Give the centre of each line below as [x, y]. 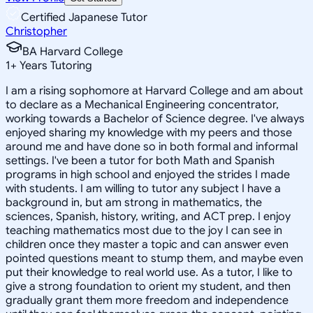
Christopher [36, 31]
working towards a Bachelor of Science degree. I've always [155, 118]
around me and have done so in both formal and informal [152, 146]
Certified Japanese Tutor [84, 17]
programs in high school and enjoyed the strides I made [148, 174]
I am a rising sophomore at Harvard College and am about [154, 90]
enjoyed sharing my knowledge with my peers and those [149, 132]
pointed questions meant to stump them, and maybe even [154, 258]
